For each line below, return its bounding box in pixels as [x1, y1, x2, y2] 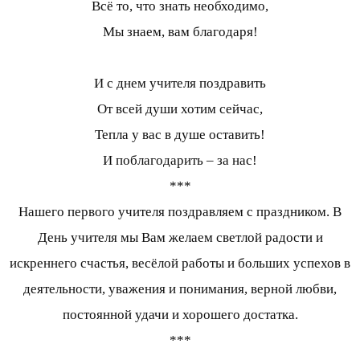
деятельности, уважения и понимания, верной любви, [23, 281, 337, 297]
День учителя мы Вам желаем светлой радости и [37, 230, 323, 246]
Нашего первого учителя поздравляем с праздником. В [18, 204, 342, 220]
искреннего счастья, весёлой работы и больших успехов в [10, 256, 350, 272]
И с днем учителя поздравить [94, 76, 266, 92]
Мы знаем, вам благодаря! [102, 24, 258, 40]
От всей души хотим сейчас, [97, 101, 263, 117]
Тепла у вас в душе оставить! [95, 127, 265, 143]
